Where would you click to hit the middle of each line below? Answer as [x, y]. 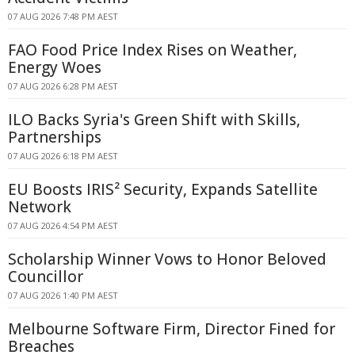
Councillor [46, 277]
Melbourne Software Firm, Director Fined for [172, 329]
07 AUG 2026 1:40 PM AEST [63, 295]
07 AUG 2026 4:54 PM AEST [63, 225]
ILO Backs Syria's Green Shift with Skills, [154, 120]
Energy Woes [55, 67]
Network [40, 207]
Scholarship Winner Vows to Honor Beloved [167, 259]
